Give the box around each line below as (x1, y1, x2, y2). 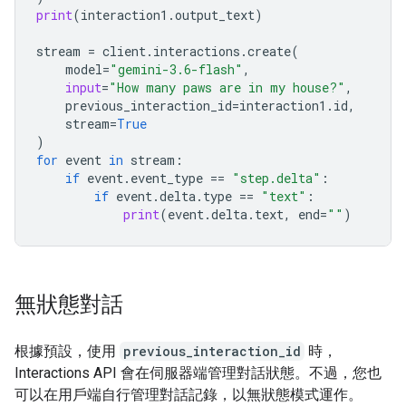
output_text (175, 6, 255, 24)
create (247, 43, 291, 60)
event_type (130, 169, 203, 187)
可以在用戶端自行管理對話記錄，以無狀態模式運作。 (14, 386, 362, 403)
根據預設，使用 (14, 343, 120, 360)
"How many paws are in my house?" (109, 79, 345, 96)
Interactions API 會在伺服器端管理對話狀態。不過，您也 (14, 364, 382, 382)
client (102, 43, 146, 60)
